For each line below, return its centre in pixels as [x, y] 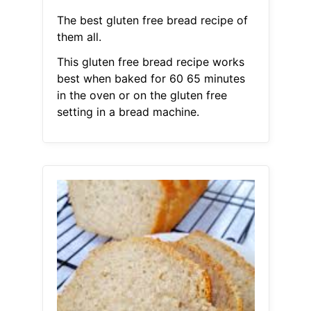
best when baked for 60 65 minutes [151, 79]
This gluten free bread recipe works [150, 62]
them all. [79, 37]
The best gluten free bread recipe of [152, 20]
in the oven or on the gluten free [142, 95]
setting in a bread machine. [128, 112]
